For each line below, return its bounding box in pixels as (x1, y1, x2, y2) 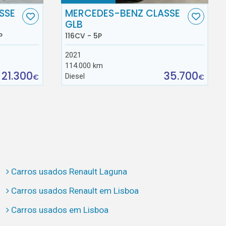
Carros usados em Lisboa (11, 205, 108, 215)
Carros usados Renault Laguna (11, 166, 127, 177)
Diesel (65, 71, 85, 81)
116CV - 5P (65, 31, 102, 41)
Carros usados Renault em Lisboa (11, 186, 139, 196)
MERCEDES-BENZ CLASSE (65, 7, 181, 20)
